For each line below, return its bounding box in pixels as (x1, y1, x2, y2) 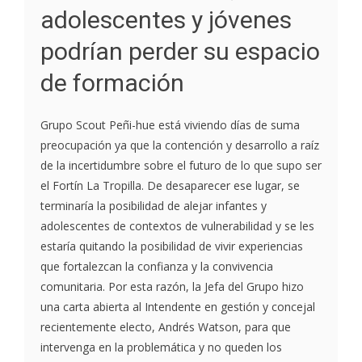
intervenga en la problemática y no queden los (40, 339, 282, 356)
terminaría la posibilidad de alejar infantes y (40, 198, 267, 214)
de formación (40, 69, 184, 98)
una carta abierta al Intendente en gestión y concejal (40, 299, 315, 315)
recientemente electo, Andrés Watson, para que (40, 319, 291, 335)
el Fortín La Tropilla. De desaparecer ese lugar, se (40, 178, 300, 194)
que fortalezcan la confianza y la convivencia (40, 259, 273, 275)
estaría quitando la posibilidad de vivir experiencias (40, 238, 303, 255)
